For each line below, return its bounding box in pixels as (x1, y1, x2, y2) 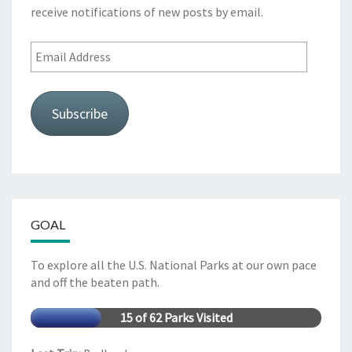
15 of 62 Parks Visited (119, 310, 233, 326)
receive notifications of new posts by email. (31, 4, 263, 20)
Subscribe (51, 104, 108, 123)
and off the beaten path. (31, 274, 159, 291)
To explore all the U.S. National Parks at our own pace (31, 257, 317, 273)
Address (30, 64, 71, 81)
